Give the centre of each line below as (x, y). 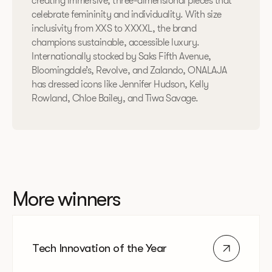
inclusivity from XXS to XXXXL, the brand (114, 29)
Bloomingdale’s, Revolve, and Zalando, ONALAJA (129, 71)
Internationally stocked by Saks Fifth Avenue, (121, 57)
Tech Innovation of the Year (100, 248)
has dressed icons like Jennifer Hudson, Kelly (120, 85)
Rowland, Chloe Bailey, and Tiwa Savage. (115, 99)
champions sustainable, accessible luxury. (116, 43)
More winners (66, 199)
